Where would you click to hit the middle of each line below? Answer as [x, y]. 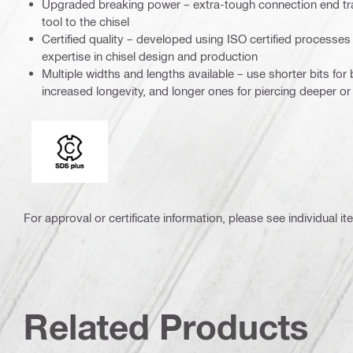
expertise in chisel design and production [150, 56]
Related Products [166, 327]
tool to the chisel [85, 22]
